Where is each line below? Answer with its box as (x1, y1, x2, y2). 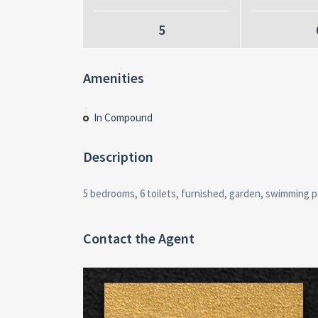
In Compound (94, 111, 153, 125)
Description (83, 148, 153, 166)
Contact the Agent (83, 229, 194, 248)
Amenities (83, 69, 144, 87)
